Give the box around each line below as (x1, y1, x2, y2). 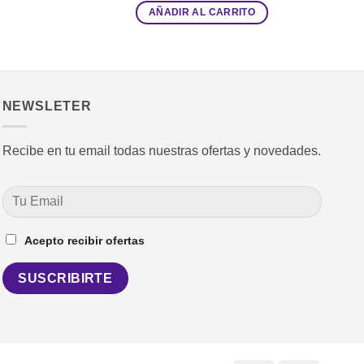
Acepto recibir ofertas (24, 234, 145, 248)
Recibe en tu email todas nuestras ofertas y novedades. (2, 143, 321, 158)
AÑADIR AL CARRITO (149, 7, 255, 18)
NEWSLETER (2, 99, 92, 114)
